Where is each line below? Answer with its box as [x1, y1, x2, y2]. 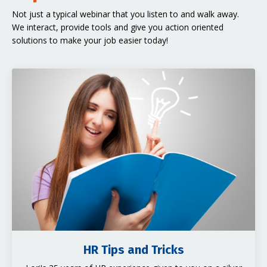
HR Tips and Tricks [83, 242, 184, 257]
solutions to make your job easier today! [12, 35, 168, 46]
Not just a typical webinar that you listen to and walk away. [12, 8, 239, 20]
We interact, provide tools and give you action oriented [12, 21, 223, 33]
